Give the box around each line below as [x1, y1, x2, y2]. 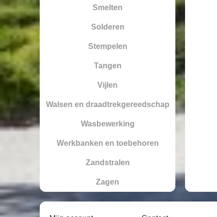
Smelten [93, 3, 123, 12]
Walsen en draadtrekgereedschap [46, 100, 170, 108]
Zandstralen [85, 158, 130, 167]
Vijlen [97, 80, 118, 89]
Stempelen [88, 42, 127, 50]
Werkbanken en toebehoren [56, 139, 159, 147]
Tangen [93, 61, 122, 70]
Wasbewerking [80, 119, 135, 128]
